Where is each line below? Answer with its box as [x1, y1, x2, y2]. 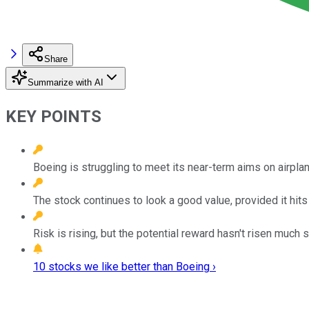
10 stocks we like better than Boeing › [33, 259, 216, 273]
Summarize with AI [28, 77, 103, 88]
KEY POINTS [6, 106, 101, 126]
